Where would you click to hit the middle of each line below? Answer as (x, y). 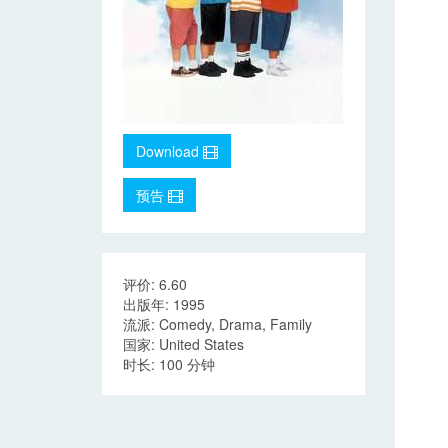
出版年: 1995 (164, 304)
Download (169, 151)
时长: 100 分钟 (169, 364)
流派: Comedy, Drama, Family (217, 324)
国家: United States (183, 344)
